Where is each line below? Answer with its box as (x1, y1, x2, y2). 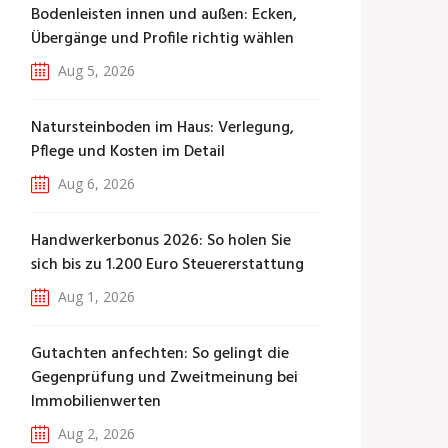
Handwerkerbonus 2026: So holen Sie (31, 228, 291, 254)
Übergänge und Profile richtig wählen (31, 26, 294, 52)
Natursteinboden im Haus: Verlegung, (31, 115, 294, 141)
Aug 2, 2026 (54, 424, 135, 443)
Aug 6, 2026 (54, 174, 135, 193)
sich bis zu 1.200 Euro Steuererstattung (31, 252, 304, 278)
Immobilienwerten (31, 389, 161, 415)
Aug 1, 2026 (54, 287, 135, 306)
